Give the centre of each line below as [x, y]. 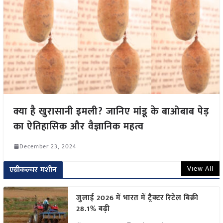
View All [201, 168]
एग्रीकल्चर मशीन [33, 170]
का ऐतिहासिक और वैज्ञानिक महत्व [78, 126]
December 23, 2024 [48, 146]
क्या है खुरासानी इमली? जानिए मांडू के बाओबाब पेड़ [111, 111]
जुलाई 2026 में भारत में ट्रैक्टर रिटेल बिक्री [137, 198]
